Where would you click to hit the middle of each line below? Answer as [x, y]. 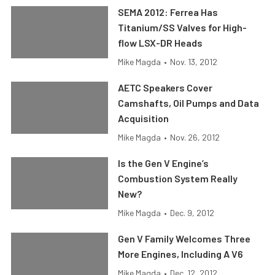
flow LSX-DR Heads [161, 43]
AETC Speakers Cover [165, 88]
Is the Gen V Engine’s [164, 163]
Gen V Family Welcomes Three [184, 239]
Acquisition [144, 118]
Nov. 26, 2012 [195, 137]
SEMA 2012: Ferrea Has [168, 12]
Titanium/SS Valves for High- [183, 28]
